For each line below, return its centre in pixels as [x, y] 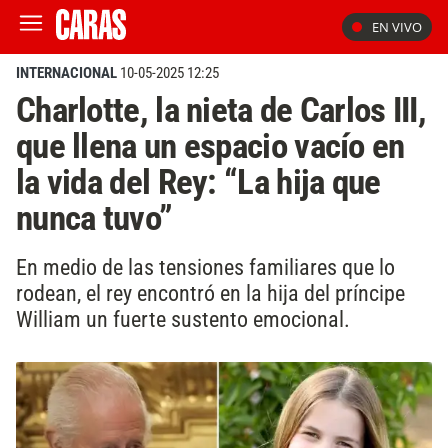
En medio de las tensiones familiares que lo [205, 266]
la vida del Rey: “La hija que [198, 182]
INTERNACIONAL [66, 73]
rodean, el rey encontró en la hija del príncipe [210, 292]
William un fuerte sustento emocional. [183, 318]
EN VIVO [397, 27]
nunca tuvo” [94, 218]
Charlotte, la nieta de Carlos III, [221, 110]
